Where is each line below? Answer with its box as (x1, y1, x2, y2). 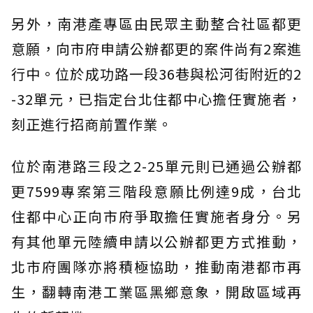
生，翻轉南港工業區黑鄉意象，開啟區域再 (11, 281, 302, 302)
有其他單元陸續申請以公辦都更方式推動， (11, 231, 302, 252)
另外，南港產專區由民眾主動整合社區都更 (11, 13, 302, 34)
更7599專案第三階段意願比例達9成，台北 (11, 180, 302, 201)
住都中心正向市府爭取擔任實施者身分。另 (11, 205, 302, 226)
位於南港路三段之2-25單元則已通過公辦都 (11, 155, 302, 176)
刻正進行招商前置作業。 (11, 113, 173, 134)
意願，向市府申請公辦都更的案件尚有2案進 (11, 38, 302, 59)
